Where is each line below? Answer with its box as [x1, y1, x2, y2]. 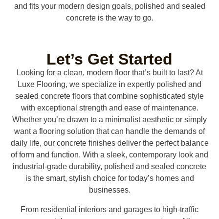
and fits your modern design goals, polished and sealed [14, 1, 205, 10]
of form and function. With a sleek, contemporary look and [11, 150, 208, 159]
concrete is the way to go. [66, 13, 153, 22]
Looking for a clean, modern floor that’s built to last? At [16, 68, 203, 77]
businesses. [88, 185, 131, 194]
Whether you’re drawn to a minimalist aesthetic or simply [12, 115, 207, 124]
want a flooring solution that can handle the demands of [14, 127, 205, 135]
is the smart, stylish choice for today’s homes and [25, 174, 194, 182]
